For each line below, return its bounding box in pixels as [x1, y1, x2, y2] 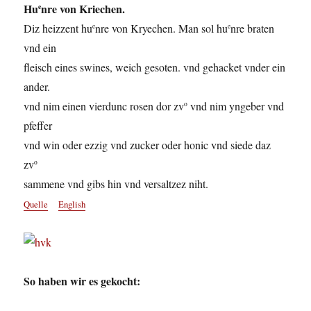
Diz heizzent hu [24, 21, 93, 36]
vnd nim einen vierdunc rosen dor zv [24, 99, 185, 114]
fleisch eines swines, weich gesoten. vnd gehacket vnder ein [24, 60, 286, 75]
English [58, 198, 86, 211]
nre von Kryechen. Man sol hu [95, 21, 228, 36]
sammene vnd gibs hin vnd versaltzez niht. [24, 176, 209, 192]
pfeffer [24, 118, 53, 133]
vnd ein [24, 40, 57, 56]
